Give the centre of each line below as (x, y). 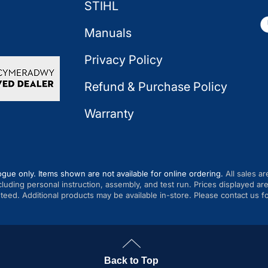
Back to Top (131, 260)
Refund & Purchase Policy (156, 86)
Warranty (109, 113)
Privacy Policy (124, 60)
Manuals (108, 33)
